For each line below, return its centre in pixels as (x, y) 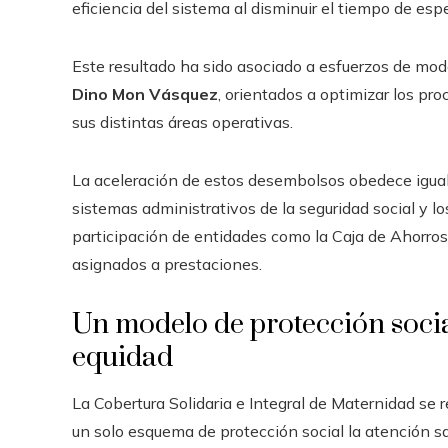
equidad (122, 357)
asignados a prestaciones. (167, 264)
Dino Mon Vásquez (145, 94)
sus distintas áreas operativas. (182, 122)
